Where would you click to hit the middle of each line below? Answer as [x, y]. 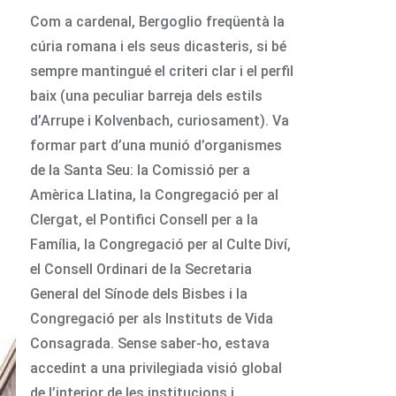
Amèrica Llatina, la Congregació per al [154, 194]
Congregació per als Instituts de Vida [152, 318]
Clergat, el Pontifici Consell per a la [144, 219]
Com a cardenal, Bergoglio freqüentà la [157, 21]
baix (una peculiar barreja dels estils [146, 95]
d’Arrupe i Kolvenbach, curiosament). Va [160, 120]
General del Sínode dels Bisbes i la [139, 293]
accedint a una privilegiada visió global [156, 368]
